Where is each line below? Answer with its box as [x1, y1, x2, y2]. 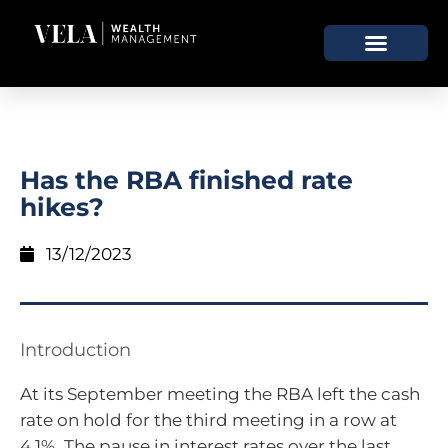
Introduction [20, 338, 131, 361]
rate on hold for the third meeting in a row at [20, 409, 397, 430]
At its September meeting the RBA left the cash [20, 383, 420, 404]
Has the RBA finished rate [20, 164, 353, 195]
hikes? [20, 191, 104, 222]
